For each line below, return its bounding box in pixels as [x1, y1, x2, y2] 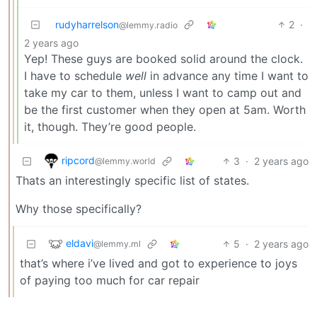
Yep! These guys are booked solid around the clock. [24, 51, 303, 66]
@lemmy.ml [93, 238, 141, 249]
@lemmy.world [95, 155, 156, 166]
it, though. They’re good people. [24, 119, 196, 134]
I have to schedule [24, 68, 125, 83]
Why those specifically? [16, 201, 142, 216]
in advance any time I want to [146, 68, 309, 83]
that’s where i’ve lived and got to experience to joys [20, 255, 297, 270]
